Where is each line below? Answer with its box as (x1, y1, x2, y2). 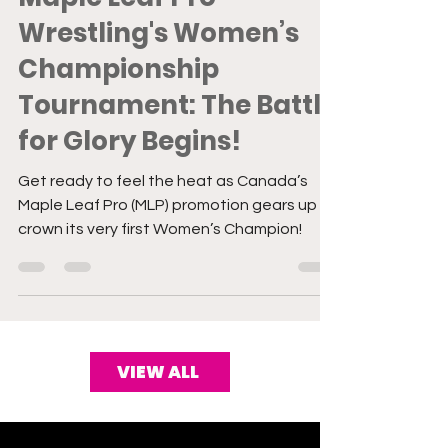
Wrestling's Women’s (18, 45, 299, 81)
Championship (18, 81, 219, 117)
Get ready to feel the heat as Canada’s (18, 203, 308, 219)
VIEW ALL (117, 390, 199, 414)
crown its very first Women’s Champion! (18, 251, 302, 267)
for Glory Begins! (18, 153, 241, 189)
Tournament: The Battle (18, 117, 337, 153)
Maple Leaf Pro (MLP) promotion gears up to (18, 227, 337, 243)
